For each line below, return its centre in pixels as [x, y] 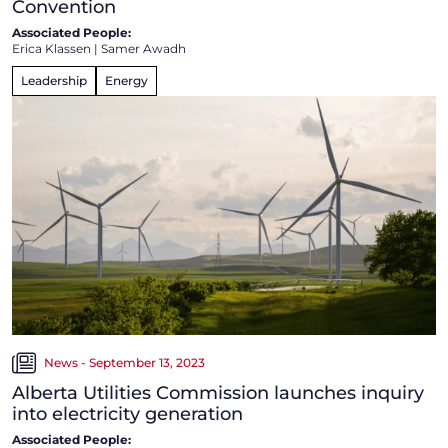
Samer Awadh [143, 49]
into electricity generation [127, 413]
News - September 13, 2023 [124, 362]
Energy [126, 81]
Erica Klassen [51, 49]
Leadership [54, 81]
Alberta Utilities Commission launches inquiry [218, 392]
